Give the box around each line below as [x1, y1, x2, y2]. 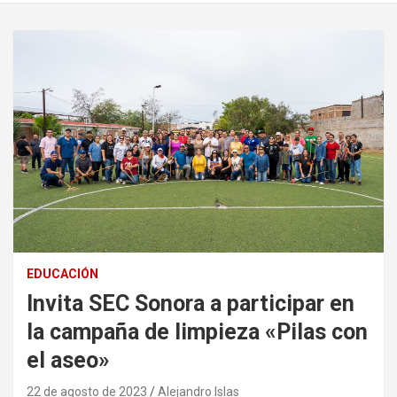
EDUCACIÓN [27, 267, 98, 282]
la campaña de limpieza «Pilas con [27, 319, 368, 346]
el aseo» [27, 347, 110, 374]
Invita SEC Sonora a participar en [27, 291, 354, 317]
